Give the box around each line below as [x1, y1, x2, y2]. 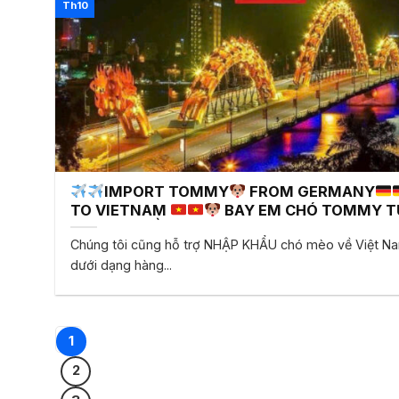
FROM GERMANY [245, 182, 375, 200]
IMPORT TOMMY [103, 182, 229, 200]
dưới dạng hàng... [70, 257, 173, 273]
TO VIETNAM [70, 200, 171, 219]
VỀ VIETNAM [136, 219, 239, 238]
